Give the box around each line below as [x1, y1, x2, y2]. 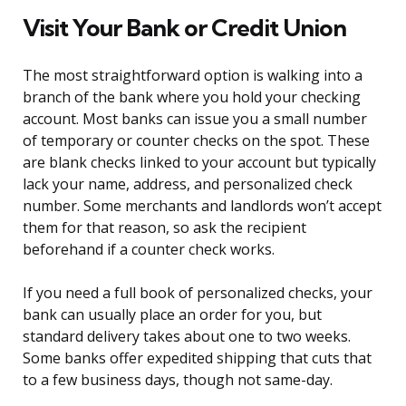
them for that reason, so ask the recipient [23, 217, 306, 238]
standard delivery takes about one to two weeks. [23, 326, 351, 347]
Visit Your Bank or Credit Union [23, 13, 346, 43]
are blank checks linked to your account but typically [23, 152, 376, 173]
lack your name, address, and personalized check [23, 174, 353, 195]
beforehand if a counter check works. [23, 239, 275, 260]
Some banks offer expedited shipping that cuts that [23, 348, 372, 369]
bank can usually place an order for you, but [23, 304, 322, 325]
